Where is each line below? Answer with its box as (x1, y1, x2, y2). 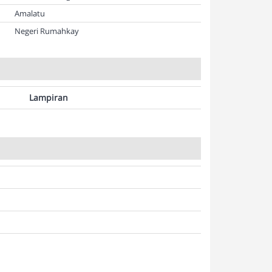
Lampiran (29, 92, 68, 103)
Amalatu (13, 8, 45, 19)
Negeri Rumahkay (13, 25, 79, 36)
